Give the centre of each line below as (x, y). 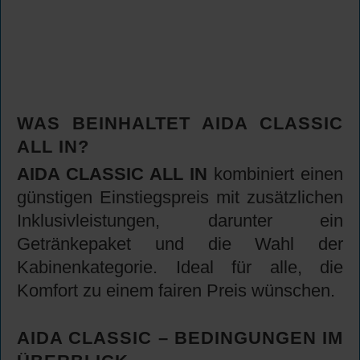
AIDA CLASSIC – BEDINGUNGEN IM (180, 338)
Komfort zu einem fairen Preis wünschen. (176, 291)
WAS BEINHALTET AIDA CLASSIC (180, 124)
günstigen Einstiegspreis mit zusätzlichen (180, 198)
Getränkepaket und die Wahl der (180, 244)
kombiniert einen (275, 174)
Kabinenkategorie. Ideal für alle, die (180, 268)
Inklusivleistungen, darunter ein (180, 221)
